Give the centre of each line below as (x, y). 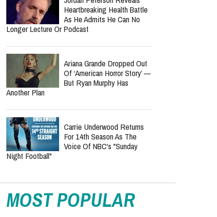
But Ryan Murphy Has (96, 83)
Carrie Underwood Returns (104, 127)
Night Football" (29, 156)
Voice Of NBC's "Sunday (101, 146)
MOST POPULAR (71, 200)
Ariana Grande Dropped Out (106, 63)
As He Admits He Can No (102, 19)
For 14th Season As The (100, 136)
